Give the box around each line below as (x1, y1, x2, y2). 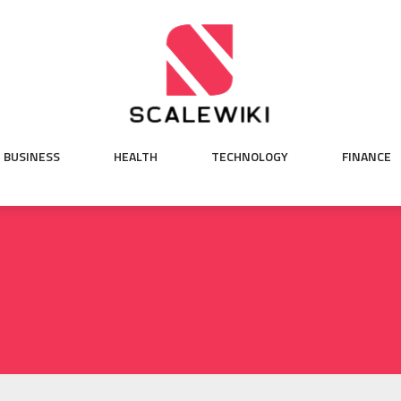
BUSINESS (3, 147, 60, 166)
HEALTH (113, 147, 158, 166)
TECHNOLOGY (210, 147, 288, 166)
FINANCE (341, 147, 391, 166)
